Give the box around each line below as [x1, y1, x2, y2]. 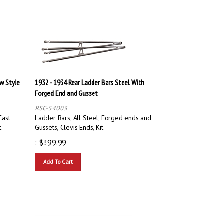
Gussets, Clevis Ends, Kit [35, 118, 103, 127]
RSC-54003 [35, 99, 67, 108]
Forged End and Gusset [35, 83, 98, 93]
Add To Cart [43, 153, 73, 161]
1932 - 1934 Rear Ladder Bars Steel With [35, 73, 144, 83]
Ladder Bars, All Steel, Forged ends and [35, 108, 151, 118]
